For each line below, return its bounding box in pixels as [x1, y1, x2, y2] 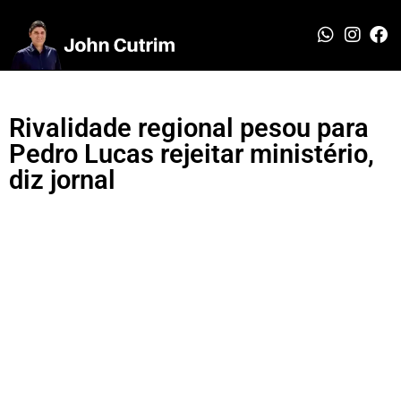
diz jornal [9, 164, 115, 195]
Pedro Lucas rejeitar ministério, [9, 138, 374, 169]
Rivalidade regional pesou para [9, 112, 369, 143]
